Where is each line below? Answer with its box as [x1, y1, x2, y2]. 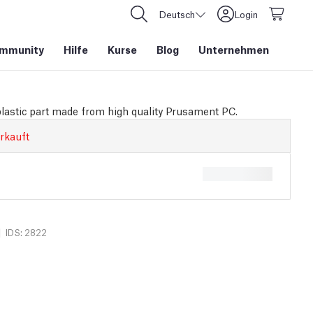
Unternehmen [198, 42, 269, 56]
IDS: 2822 [6, 226, 47, 238]
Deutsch [159, 8, 195, 20]
